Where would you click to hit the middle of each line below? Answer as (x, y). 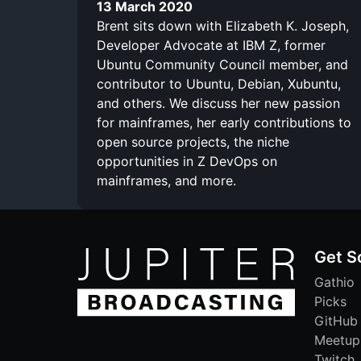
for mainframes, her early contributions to (224, 122)
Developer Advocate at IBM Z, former (211, 45)
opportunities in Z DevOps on (187, 161)
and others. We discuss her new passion (218, 103)
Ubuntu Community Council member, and (222, 64)
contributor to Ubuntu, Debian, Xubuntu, (219, 83)
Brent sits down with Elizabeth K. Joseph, (223, 25)
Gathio (334, 282)
